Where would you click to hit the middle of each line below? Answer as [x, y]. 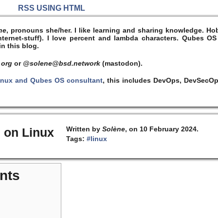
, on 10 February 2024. [162, 129]
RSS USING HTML [52, 8]
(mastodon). [122, 63]
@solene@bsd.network [62, 63]
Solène [113, 129]
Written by [84, 129]
